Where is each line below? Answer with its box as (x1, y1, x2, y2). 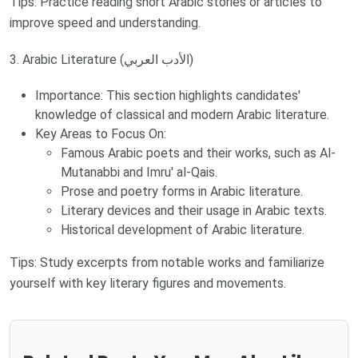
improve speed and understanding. (10, 15, 201, 31)
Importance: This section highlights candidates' (35, 88, 300, 104)
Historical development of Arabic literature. (61, 222, 304, 238)
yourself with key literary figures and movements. (10, 276, 286, 292)
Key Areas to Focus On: (35, 126, 166, 142)
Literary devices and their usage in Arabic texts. (61, 203, 327, 219)
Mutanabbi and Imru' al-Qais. (61, 165, 217, 181)
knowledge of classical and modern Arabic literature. (35, 107, 329, 123)
